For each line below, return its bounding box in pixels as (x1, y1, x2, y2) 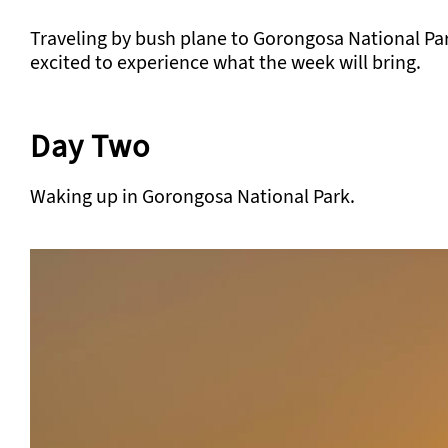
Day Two (30, 124, 150, 167)
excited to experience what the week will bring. (30, 48, 421, 76)
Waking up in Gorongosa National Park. (30, 182, 355, 210)
